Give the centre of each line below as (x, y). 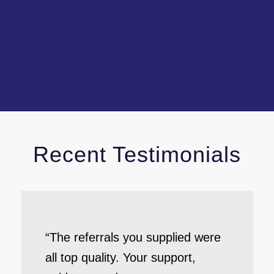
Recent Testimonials (137, 154)
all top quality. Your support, (120, 257)
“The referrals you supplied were (133, 237)
